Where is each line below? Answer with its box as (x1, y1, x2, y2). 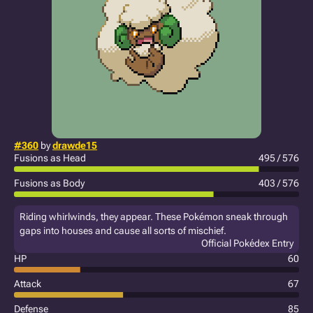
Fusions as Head (14, 152, 86, 163)
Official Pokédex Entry (201, 238, 293, 249)
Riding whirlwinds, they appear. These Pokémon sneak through (20, 211, 288, 222)
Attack (14, 278, 41, 289)
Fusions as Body (14, 177, 85, 189)
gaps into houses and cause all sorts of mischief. (20, 225, 226, 236)
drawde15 (52, 140, 97, 151)
